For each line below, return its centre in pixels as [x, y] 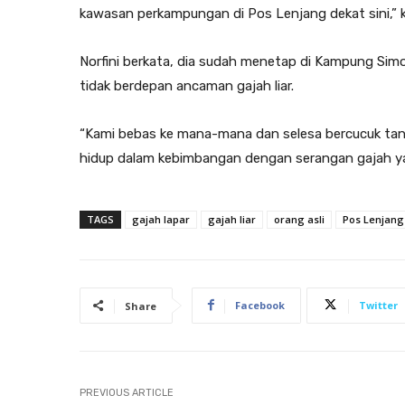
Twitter [378, 305]
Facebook [260, 305]
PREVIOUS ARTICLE [127, 392]
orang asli [299, 219]
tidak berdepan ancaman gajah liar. [187, 85]
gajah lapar [161, 219]
